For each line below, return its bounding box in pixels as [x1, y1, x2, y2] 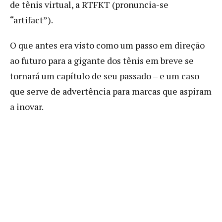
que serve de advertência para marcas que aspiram [10, 85, 212, 97]
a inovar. [10, 100, 44, 112]
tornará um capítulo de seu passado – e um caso [10, 69, 199, 82]
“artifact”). [10, 13, 53, 26]
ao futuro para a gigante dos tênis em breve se [10, 54, 194, 66]
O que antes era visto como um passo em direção [10, 39, 205, 51]
